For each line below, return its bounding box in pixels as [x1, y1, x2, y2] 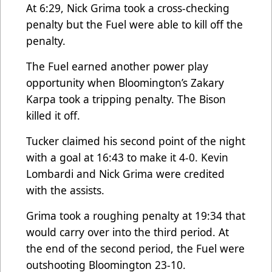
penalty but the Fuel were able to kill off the [26, 17, 243, 32]
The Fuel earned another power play [26, 59, 208, 74]
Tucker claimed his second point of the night [26, 134, 245, 149]
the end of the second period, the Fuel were [26, 241, 245, 256]
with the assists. [26, 183, 107, 198]
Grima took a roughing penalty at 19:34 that [26, 208, 245, 223]
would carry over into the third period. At [26, 225, 229, 240]
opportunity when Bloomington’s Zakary [26, 75, 224, 90]
